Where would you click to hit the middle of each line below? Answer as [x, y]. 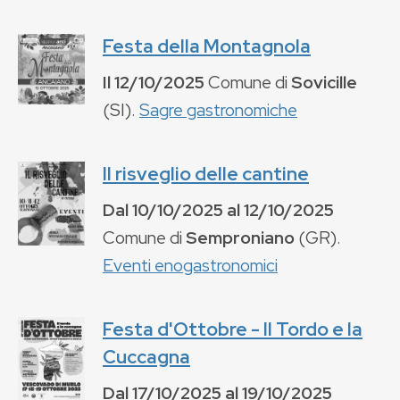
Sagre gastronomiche [218, 109]
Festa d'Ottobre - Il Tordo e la [233, 329]
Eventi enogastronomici [190, 265]
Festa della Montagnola [207, 46]
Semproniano [240, 237]
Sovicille [324, 82]
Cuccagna [146, 356]
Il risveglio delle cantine [206, 173]
